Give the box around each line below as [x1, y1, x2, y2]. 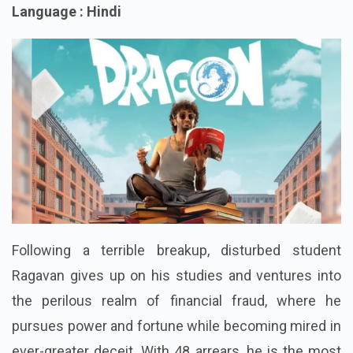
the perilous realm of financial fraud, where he [12, 317, 341, 334]
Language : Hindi [12, 28, 121, 45]
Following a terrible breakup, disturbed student [12, 266, 341, 284]
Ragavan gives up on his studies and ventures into [12, 292, 341, 309]
